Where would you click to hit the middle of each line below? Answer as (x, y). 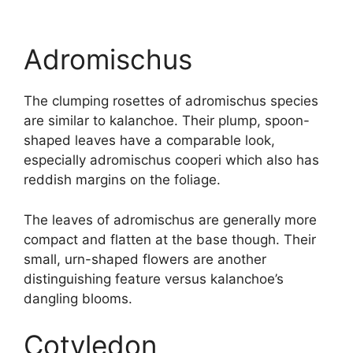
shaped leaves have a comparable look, (149, 141)
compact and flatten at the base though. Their (170, 239)
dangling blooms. (78, 298)
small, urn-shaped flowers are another (145, 259)
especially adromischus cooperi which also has (171, 160)
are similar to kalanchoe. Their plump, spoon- (167, 121)
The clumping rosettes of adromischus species (171, 101)
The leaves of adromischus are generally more (170, 219)
